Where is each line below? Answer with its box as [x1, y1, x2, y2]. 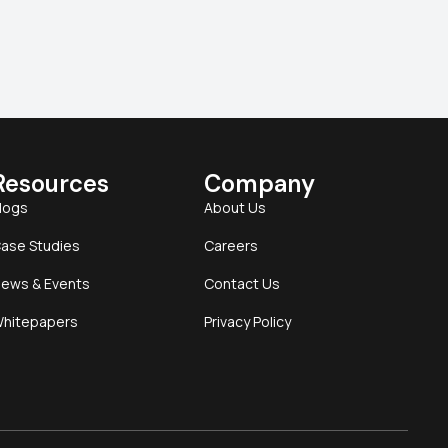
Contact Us [204, 274, 281, 294]
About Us [204, 198, 267, 218]
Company [204, 168, 316, 200]
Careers [204, 236, 259, 256]
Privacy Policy [204, 312, 292, 332]
